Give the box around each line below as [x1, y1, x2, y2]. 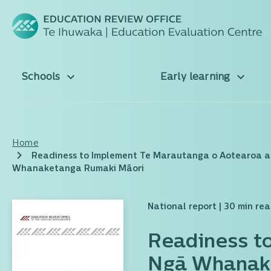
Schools [22, 73, 64, 83]
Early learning [160, 73, 233, 83]
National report [148, 203, 217, 212]
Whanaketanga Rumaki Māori [12, 165, 144, 174]
